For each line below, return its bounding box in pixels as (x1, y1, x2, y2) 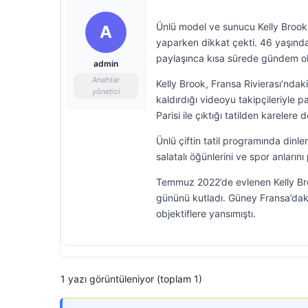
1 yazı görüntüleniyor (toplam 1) (60, 273, 202, 285)
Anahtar (92, 75, 120, 85)
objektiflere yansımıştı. (156, 208, 256, 219)
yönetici (91, 87, 120, 96)
